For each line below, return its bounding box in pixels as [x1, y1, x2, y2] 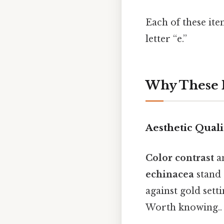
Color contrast [145, 152, 214, 163]
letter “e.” [145, 33, 187, 44]
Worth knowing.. [145, 201, 222, 213]
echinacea [145, 168, 194, 180]
